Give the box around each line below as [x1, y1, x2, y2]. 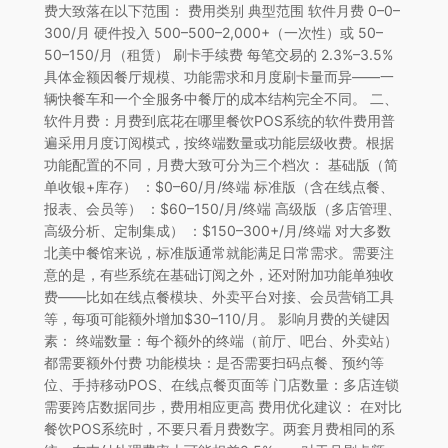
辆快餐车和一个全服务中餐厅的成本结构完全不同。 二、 [43, 89, 398, 107]
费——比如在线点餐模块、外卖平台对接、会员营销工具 [43, 287, 394, 305]
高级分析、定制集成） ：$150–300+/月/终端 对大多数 [43, 221, 391, 239]
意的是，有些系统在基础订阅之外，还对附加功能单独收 [43, 265, 394, 283]
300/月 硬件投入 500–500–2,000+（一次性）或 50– [43, 23, 383, 41]
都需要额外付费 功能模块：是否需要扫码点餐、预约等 [43, 353, 384, 371]
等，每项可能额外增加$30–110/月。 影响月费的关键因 [43, 309, 390, 327]
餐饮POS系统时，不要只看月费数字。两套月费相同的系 [43, 419, 395, 437]
